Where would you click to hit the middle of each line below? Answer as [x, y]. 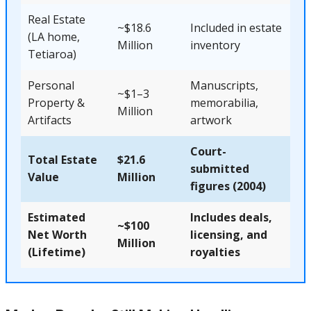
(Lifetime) [57, 252]
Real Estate [57, 19]
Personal [51, 85]
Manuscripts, [224, 85]
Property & [56, 103]
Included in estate [236, 28]
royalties [215, 252]
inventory [215, 45]
